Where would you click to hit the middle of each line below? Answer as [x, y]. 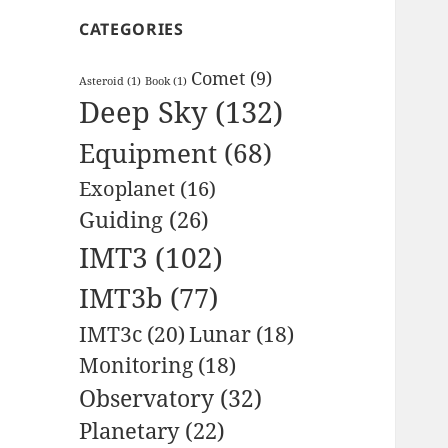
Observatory [147, 397]
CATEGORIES [131, 28]
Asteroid [102, 80]
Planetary [129, 430]
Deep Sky [143, 111]
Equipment [148, 152]
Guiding [121, 219]
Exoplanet [127, 187]
